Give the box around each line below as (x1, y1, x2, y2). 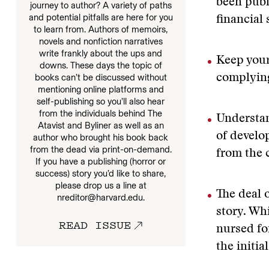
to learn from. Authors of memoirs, (34, 23, 168, 35)
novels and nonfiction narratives (38, 35, 163, 47)
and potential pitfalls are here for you (28, 11, 173, 23)
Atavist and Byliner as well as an (37, 119, 164, 131)
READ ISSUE (59, 216, 131, 232)
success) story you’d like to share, (35, 168, 166, 179)
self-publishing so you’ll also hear (37, 95, 165, 107)
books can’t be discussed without (34, 71, 167, 83)
